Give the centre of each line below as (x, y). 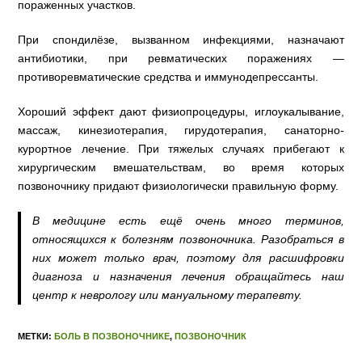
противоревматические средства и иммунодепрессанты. (170, 77)
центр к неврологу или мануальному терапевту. (167, 295)
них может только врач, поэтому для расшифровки (188, 258)
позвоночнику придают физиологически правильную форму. (180, 186)
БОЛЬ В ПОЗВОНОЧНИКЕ (112, 337)
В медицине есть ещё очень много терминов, (188, 221)
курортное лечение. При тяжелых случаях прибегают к (181, 149)
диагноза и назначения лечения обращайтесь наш (188, 277)
